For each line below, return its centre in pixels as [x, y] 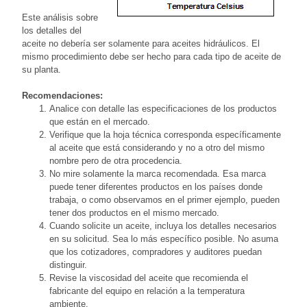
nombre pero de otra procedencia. [116, 160]
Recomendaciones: [62, 95]
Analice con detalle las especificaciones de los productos [163, 108]
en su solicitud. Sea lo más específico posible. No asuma [164, 238]
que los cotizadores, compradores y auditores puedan [156, 251]
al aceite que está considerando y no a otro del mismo [157, 147]
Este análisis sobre [60, 17]
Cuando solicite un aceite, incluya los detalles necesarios [163, 225]
